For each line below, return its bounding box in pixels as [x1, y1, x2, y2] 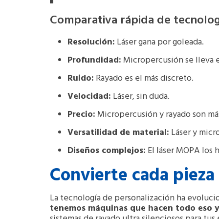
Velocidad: [67, 89, 111, 104]
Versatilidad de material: [67, 125, 169, 140]
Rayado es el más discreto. [94, 71, 194, 86]
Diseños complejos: [67, 143, 146, 158]
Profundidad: [67, 53, 121, 67]
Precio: [67, 107, 95, 122]
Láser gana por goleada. [115, 35, 204, 49]
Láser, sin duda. [111, 89, 170, 104]
